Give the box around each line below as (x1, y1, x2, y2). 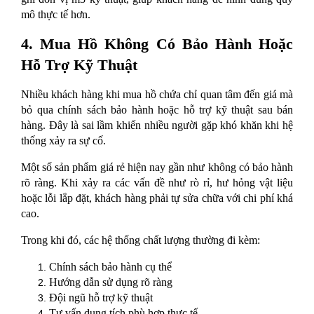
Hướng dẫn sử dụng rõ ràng (49, 276, 172, 289)
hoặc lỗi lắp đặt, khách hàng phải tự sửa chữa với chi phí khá (21, 192, 293, 205)
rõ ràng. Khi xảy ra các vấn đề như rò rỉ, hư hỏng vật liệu (21, 177, 293, 189)
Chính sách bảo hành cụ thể (49, 261, 172, 273)
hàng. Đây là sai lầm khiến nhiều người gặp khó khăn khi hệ (21, 119, 293, 132)
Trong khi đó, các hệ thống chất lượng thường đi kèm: (21, 234, 260, 247)
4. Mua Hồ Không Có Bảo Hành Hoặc (21, 35, 293, 53)
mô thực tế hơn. (21, 8, 90, 21)
